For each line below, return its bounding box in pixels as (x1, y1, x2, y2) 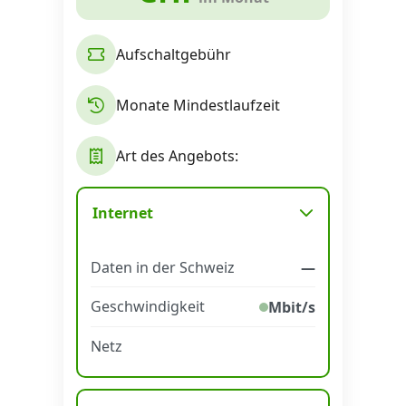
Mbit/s (268, 297, 315, 317)
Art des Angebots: (116, 146, 238, 166)
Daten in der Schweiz (91, 257, 235, 277)
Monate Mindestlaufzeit (116, 95, 280, 115)
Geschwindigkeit (91, 296, 205, 316)
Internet (92, 203, 153, 223)
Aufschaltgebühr (116, 44, 231, 64)
